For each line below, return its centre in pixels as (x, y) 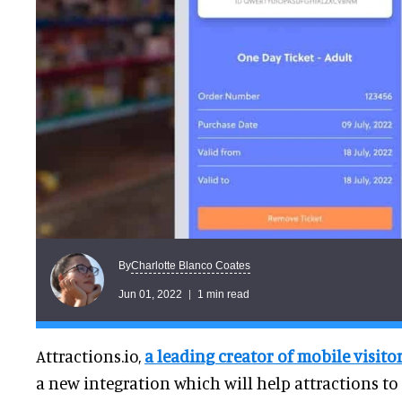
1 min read (223, 294)
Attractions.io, (90, 356)
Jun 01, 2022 (150, 294)
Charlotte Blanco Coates (191, 265)
